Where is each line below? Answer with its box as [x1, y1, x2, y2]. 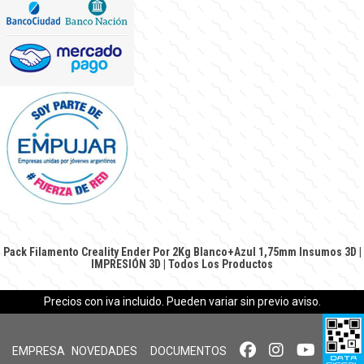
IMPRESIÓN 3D [91, 257, 161, 271]
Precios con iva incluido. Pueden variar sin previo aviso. [43, 294, 321, 308]
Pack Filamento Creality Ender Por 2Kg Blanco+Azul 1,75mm [2, 245, 297, 258]
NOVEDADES [71, 344, 137, 357]
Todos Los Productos [168, 257, 273, 271]
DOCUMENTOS [150, 344, 227, 357]
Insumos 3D [298, 245, 357, 258]
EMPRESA [12, 344, 65, 357]
